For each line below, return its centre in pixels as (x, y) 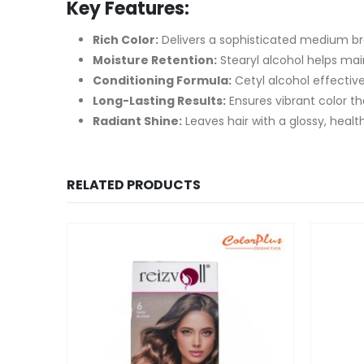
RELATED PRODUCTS (134, 185)
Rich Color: (126, 40)
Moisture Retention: (155, 60)
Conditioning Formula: (162, 80)
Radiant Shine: (137, 121)
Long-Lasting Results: (159, 101)
